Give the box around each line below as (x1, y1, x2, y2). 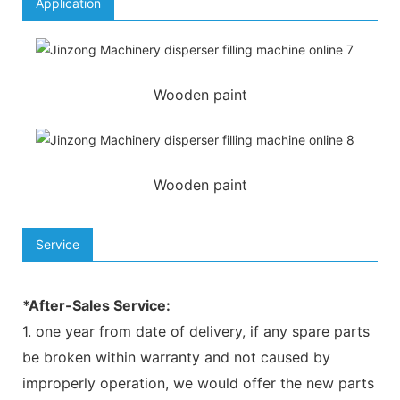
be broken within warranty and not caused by (22, 347, 330, 366)
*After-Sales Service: (22, 296, 171, 314)
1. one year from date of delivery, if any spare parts (22, 321, 370, 340)
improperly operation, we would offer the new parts (22, 373, 374, 392)
